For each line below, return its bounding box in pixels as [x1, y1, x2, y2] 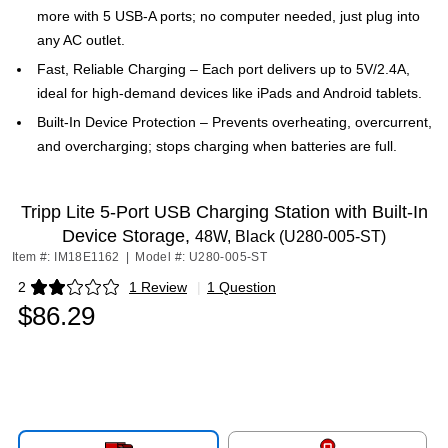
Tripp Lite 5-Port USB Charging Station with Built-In [20, 202, 428, 222]
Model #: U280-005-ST [135, 250, 268, 264]
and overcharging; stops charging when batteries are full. [37, 138, 397, 154]
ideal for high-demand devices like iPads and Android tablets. [37, 85, 422, 101]
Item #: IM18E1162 [12, 250, 120, 264]
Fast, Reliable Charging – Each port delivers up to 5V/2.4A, [37, 61, 410, 77]
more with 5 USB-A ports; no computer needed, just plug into [37, 8, 420, 24]
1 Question [207, 279, 276, 295]
